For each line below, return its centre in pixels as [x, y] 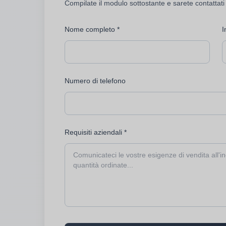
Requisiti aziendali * [96, 132]
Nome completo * [92, 29]
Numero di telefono [95, 80]
